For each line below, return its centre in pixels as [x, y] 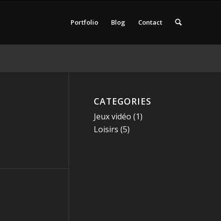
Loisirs [106, 129]
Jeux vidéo [112, 116]
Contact [150, 22]
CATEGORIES [123, 101]
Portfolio [84, 22]
